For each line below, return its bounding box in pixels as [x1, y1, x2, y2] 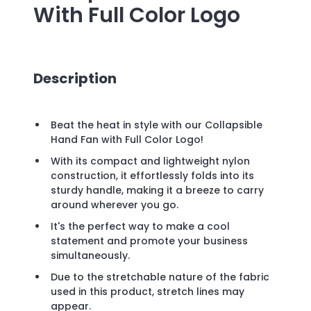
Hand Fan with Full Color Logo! [51, 133, 206, 147]
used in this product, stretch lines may [51, 285, 244, 299]
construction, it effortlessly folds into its [51, 169, 254, 183]
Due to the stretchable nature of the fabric [51, 270, 269, 285]
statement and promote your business [51, 234, 248, 249]
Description [33, 68, 117, 88]
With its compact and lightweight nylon [51, 154, 250, 169]
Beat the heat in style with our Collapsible [51, 118, 262, 133]
